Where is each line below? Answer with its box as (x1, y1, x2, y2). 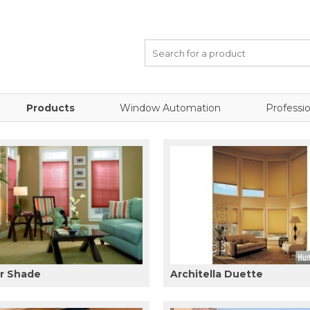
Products (26, 101, 75, 114)
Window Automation (120, 101, 221, 114)
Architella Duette (170, 267, 264, 280)
